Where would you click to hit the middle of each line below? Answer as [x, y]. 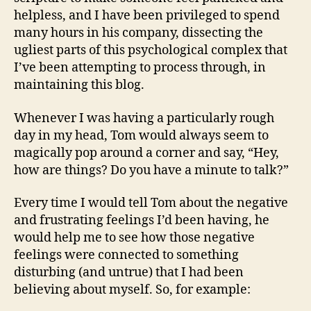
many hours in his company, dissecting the [138, 33]
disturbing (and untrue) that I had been [129, 272]
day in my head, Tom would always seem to [141, 135]
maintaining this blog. [79, 85]
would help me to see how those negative [134, 238]
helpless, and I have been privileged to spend [147, 16]
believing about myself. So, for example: [132, 290]
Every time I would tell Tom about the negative [151, 203]
